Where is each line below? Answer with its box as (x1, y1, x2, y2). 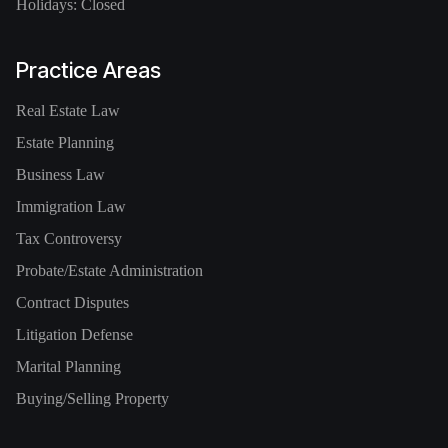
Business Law (16, 166, 105, 184)
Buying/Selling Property (16, 390, 169, 408)
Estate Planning (16, 134, 114, 152)
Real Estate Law (16, 102, 120, 120)
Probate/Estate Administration (16, 262, 203, 280)
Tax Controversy (16, 230, 122, 248)
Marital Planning (16, 358, 121, 376)
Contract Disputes (16, 294, 129, 312)
